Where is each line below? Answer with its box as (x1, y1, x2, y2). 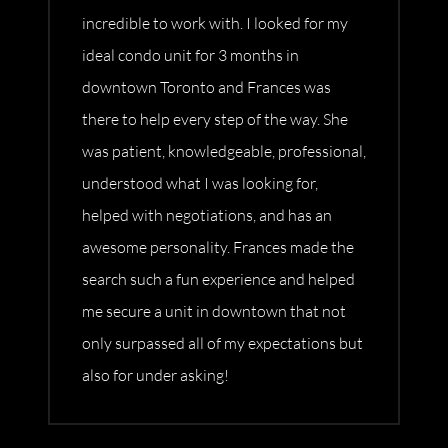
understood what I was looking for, (82, 173, 318, 194)
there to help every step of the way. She (82, 109, 348, 130)
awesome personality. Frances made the (82, 237, 354, 258)
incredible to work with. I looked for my (82, 13, 348, 34)
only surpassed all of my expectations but (82, 333, 363, 354)
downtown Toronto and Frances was (82, 77, 331, 98)
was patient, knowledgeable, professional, (82, 141, 366, 162)
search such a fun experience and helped (82, 269, 355, 290)
